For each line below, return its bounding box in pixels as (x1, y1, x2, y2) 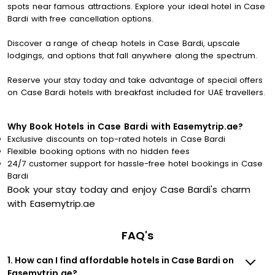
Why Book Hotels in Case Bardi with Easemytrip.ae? (7, 120, 244, 133)
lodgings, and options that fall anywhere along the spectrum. (7, 50, 257, 62)
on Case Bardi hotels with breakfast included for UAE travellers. (7, 87, 266, 99)
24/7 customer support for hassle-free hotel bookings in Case (7, 158, 263, 170)
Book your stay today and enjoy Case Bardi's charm (7, 183, 250, 196)
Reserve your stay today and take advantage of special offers (7, 74, 263, 87)
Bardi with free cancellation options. (7, 13, 154, 25)
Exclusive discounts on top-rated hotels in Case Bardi (7, 133, 226, 145)
